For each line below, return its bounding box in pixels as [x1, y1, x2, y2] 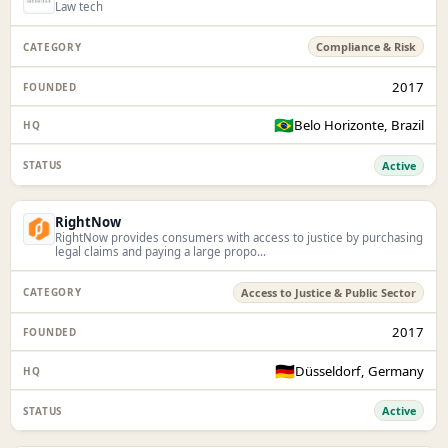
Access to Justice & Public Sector [241, 284, 417, 300]
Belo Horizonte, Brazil [294, 116, 425, 135]
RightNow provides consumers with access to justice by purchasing [55, 229, 424, 245]
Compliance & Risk [316, 39, 417, 55]
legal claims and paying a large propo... [55, 243, 267, 259]
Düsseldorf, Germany [295, 361, 425, 380]
